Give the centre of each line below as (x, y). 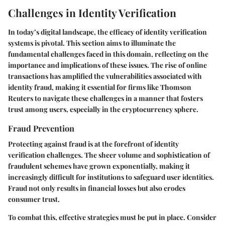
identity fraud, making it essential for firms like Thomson (100, 87)
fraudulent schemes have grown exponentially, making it (99, 166)
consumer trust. (34, 199)
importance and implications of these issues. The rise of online (107, 65)
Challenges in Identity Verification (92, 13)
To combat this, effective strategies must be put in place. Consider (112, 217)
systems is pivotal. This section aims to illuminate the (92, 43)
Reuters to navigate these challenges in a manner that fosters (105, 98)
